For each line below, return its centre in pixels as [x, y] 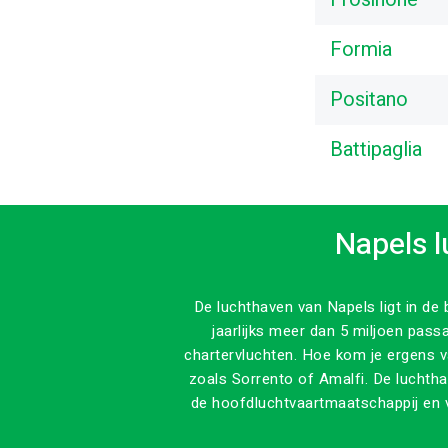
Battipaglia [376, 149]
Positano [369, 99]
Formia [361, 49]
